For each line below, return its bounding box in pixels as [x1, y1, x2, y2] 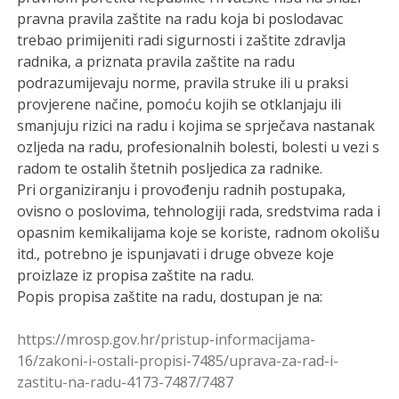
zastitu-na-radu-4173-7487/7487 [17, 371, 234, 392]
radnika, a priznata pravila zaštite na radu [17, 51, 296, 71]
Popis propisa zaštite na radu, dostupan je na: [17, 286, 323, 306]
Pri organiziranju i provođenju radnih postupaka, [17, 179, 346, 199]
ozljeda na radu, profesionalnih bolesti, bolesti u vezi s [17, 136, 380, 157]
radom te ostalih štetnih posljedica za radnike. [17, 158, 323, 178]
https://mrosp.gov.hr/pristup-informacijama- [17, 329, 316, 349]
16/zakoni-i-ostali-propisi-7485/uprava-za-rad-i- [17, 350, 339, 370]
